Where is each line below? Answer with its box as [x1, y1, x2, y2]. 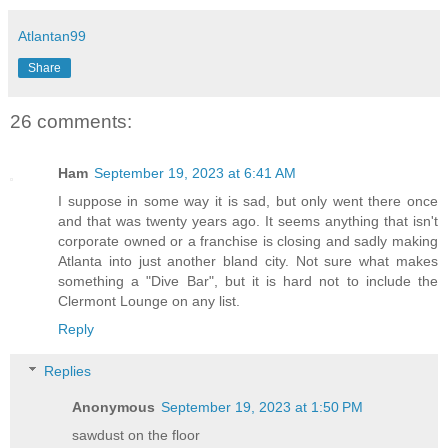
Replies [44, 362, 92, 379]
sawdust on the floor [72, 426, 201, 443]
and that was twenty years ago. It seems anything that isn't [58, 213, 438, 230]
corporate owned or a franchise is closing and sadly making [58, 233, 438, 250]
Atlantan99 [18, 27, 86, 44]
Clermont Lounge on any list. [58, 293, 240, 310]
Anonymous [72, 398, 156, 415]
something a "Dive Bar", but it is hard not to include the [58, 273, 438, 290]
